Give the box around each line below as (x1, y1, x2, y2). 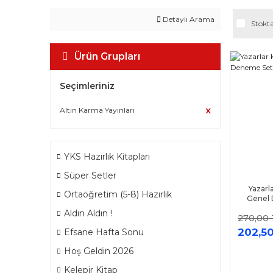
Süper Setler (64, 170, 116, 181)
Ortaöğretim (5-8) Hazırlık (64, 189, 172, 200)
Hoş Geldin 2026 (64, 246, 133, 257)
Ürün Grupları (74, 51, 140, 62)
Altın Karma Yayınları (60, 105, 135, 115)
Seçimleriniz (60, 80, 115, 91)
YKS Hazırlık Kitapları (64, 151, 150, 162)
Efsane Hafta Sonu (64, 227, 144, 238)
